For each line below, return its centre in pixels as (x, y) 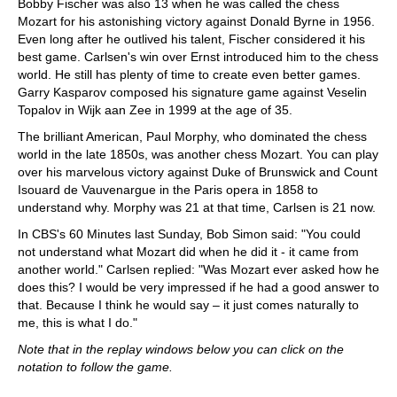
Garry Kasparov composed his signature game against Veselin (192, 92)
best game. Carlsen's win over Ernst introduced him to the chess (198, 56)
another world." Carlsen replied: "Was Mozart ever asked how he (198, 269)
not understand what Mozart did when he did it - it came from (188, 251)
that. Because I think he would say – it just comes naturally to (188, 304)
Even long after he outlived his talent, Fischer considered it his (191, 39)
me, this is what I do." (78, 322)
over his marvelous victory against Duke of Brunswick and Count (198, 171)
